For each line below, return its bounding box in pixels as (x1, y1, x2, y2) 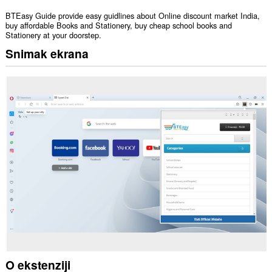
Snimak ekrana (5, 44, 89, 62)
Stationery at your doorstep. (5, 29, 101, 41)
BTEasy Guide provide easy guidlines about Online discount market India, (5, 10, 260, 22)
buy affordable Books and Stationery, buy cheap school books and (5, 19, 232, 32)
